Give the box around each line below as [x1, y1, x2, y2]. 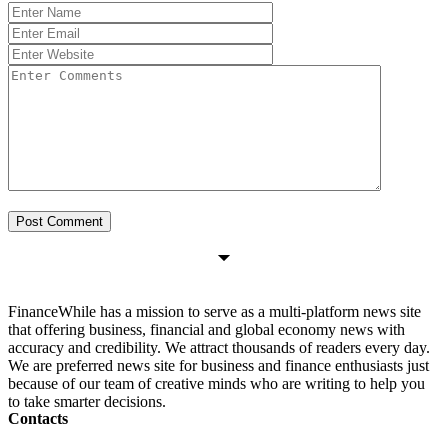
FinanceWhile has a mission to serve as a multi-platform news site [8, 303, 421, 321]
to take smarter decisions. [8, 393, 166, 411]
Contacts [8, 410, 68, 428]
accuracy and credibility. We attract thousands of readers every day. [8, 339, 430, 357]
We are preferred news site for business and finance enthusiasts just [8, 357, 429, 375]
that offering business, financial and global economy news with [8, 321, 405, 339]
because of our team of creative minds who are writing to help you [8, 375, 425, 393]
